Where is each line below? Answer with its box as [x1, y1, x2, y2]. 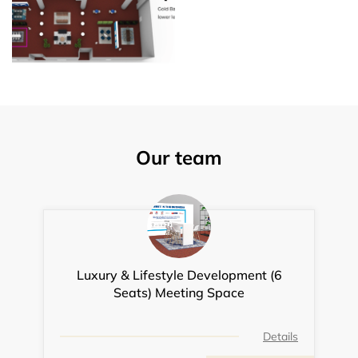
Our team [135, 145, 223, 170]
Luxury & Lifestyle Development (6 [76, 267, 282, 284]
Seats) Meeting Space [113, 284, 245, 301]
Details [263, 329, 298, 344]
